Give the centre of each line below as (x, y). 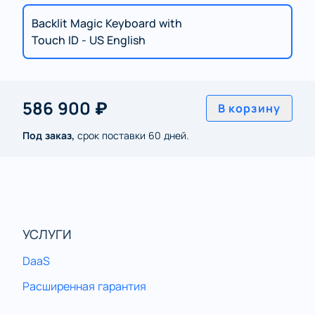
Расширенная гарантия (84, 286)
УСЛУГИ (47, 234)
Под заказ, (49, 135)
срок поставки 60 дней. (132, 135)
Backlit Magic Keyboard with (107, 23)
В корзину (249, 108)
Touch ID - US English (89, 40)
